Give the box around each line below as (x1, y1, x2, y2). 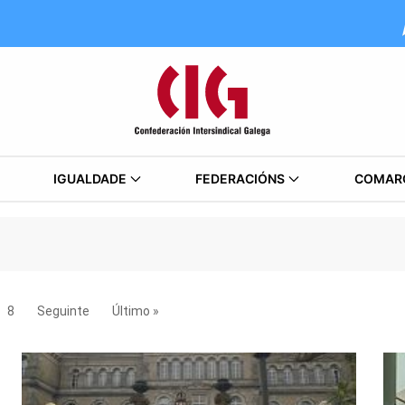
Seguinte (37, 304, 89, 318)
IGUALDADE (52, 171, 127, 186)
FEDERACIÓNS (195, 171, 286, 186)
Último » (112, 304, 159, 318)
